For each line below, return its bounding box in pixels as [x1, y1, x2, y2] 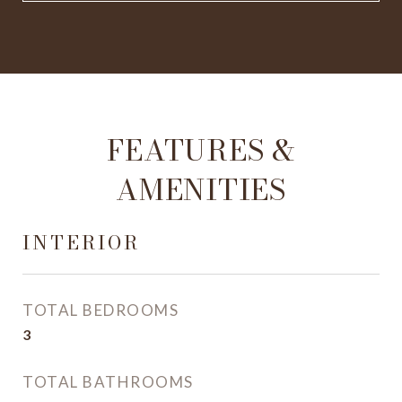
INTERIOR [22, 228, 140, 257]
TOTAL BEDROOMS [22, 301, 179, 319]
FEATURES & [107, 128, 295, 172]
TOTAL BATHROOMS [22, 372, 194, 391]
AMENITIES [116, 168, 286, 212]
